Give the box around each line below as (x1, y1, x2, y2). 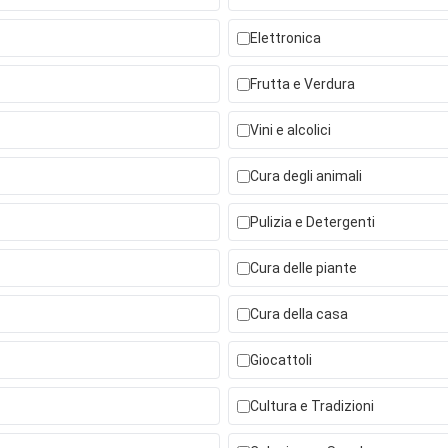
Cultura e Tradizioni (250, 398, 374, 415)
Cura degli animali (250, 168, 362, 185)
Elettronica (250, 30, 321, 47)
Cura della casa (250, 306, 348, 323)
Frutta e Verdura (250, 76, 355, 93)
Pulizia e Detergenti (250, 214, 375, 231)
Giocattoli (250, 352, 312, 369)
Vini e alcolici (250, 122, 331, 139)
